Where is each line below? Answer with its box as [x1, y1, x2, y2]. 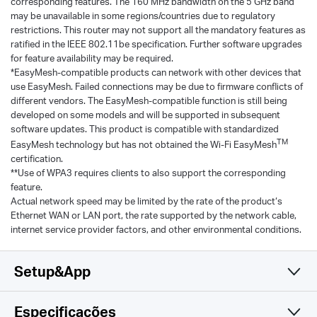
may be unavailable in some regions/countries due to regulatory [11, 10, 275, 21]
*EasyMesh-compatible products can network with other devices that [11, 67, 301, 78]
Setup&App [14, 262, 91, 281]
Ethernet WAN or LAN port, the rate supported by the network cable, [11, 209, 296, 221]
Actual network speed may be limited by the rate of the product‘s [11, 195, 282, 207]
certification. [11, 153, 63, 165]
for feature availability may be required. [11, 52, 173, 64]
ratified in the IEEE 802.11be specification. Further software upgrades [11, 38, 302, 50]
